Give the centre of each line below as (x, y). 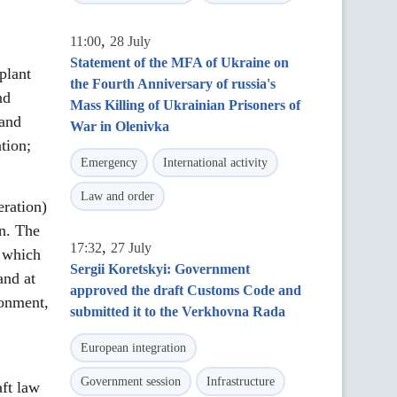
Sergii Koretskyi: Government (160, 269)
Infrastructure (241, 381)
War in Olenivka (120, 126)
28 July (130, 41)
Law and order (117, 196)
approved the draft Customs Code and (186, 290)
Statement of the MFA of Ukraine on (179, 62)
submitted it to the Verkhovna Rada (178, 311)
